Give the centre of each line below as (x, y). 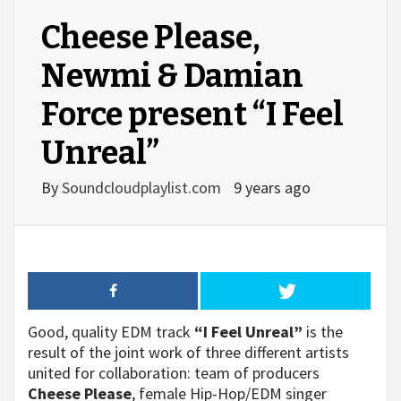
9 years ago (272, 188)
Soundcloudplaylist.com (143, 188)
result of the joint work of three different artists (188, 352)
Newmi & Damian (172, 76)
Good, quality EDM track (111, 332)
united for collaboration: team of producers (174, 373)
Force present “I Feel (192, 115)
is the (323, 332)
